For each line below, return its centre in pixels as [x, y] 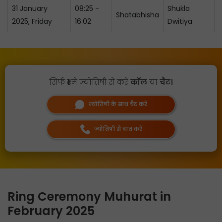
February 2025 [51, 211]
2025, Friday [32, 21]
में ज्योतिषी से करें [100, 82]
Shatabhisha [138, 15]
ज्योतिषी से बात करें [118, 129]
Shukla [179, 8]
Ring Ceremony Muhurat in [89, 196]
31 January [30, 8]
